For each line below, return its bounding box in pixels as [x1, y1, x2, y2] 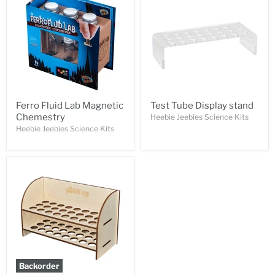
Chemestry [16, 112, 65, 123]
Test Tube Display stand [150, 100, 254, 111]
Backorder [19, 261, 60, 271]
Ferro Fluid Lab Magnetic [16, 100, 123, 111]
